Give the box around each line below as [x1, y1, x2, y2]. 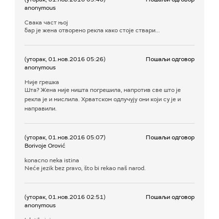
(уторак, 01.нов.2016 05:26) [24, 55, 106, 63]
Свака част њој [24, 18, 68, 26]
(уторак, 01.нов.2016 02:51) [24, 193, 106, 201]
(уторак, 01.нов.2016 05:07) [24, 133, 106, 141]
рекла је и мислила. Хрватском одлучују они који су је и [24, 95, 181, 103]
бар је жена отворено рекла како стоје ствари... [24, 26, 160, 34]
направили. [24, 104, 57, 112]
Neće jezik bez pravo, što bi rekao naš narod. [24, 164, 146, 172]
